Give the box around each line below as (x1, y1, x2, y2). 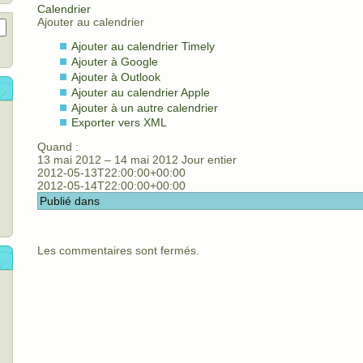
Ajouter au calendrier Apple (71, 85, 210, 99)
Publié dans (40, 194, 100, 208)
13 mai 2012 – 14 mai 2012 (37, 153, 181, 167)
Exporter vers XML (71, 116, 167, 130)
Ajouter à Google (71, 55, 158, 69)
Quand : (37, 140, 79, 154)
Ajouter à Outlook (71, 70, 160, 83)
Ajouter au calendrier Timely (71, 40, 215, 53)
